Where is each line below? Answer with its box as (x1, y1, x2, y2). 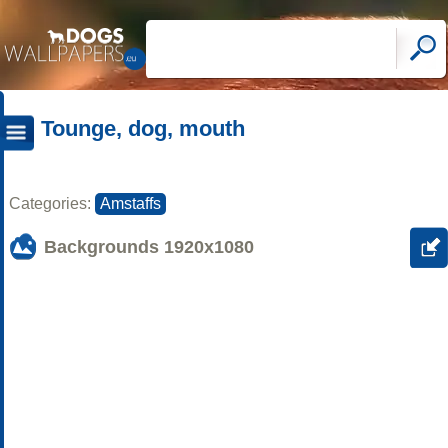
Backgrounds (44, 237, 164, 257)
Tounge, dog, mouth (41, 115, 245, 141)
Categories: (9, 195, 95, 212)
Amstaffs (100, 195, 161, 212)
